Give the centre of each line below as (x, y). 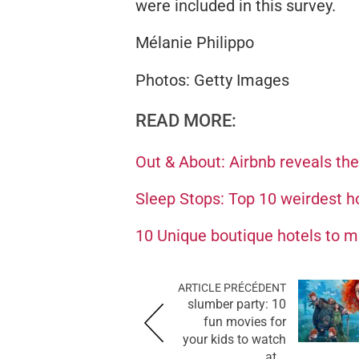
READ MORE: (186, 120)
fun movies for (245, 321)
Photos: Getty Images (212, 80)
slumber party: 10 (237, 304)
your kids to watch (234, 339)
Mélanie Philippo (195, 42)
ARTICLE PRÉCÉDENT (232, 287)
